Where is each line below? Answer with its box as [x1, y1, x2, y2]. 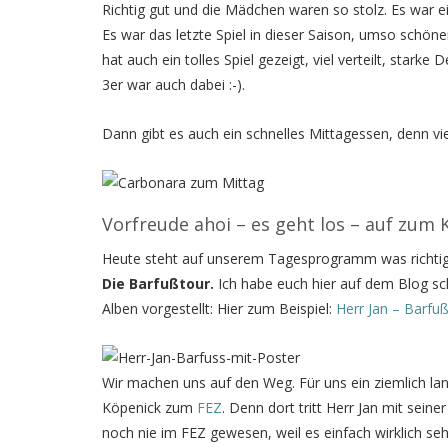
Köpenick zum [102, 397, 197, 417]
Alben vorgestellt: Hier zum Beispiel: [102, 298, 336, 318]
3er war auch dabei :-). [102, 74, 245, 94]
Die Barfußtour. [102, 273, 214, 293]
